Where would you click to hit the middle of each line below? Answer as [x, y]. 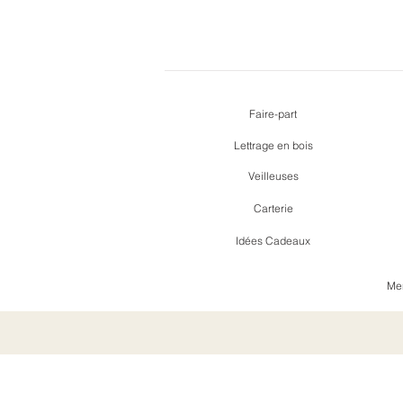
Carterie [273, 209]
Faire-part [273, 114]
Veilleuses [273, 176]
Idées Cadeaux [273, 241]
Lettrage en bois [273, 146]
